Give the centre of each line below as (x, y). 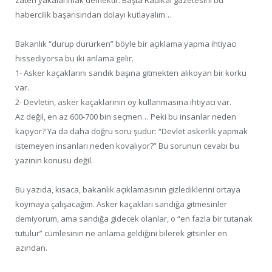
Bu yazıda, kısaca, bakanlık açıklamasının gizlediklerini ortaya (128, 190)
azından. (31, 248)
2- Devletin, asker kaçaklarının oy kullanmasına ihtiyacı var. (123, 102)
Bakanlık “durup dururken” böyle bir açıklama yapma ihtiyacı (126, 44)
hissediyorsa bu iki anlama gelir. (74, 59)
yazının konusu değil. (54, 161)
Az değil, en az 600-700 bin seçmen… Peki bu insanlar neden (126, 117)
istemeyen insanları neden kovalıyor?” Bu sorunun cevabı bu (127, 146)
